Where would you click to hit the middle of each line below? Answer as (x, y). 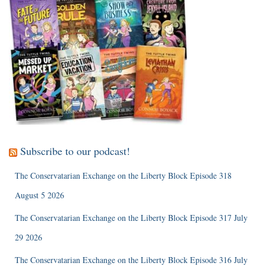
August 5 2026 (39, 195)
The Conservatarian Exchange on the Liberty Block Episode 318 (123, 176)
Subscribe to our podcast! (75, 151)
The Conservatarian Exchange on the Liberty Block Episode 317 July (131, 218)
